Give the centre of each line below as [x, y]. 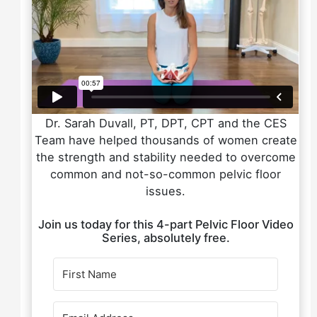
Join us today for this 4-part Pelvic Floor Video [166, 225]
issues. [166, 191]
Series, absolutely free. [166, 238]
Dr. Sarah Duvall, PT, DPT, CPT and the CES [166, 123]
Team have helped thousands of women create [166, 140]
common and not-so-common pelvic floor [166, 174]
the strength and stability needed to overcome [166, 157]
